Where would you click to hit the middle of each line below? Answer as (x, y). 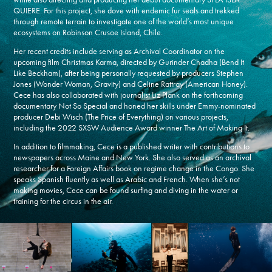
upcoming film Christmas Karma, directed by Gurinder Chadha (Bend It (129, 62)
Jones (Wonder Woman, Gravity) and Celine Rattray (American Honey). (131, 84)
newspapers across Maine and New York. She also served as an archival (133, 157)
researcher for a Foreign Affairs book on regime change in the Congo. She (134, 168)
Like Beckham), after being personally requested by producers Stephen (129, 73)
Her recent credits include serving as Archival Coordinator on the (119, 51)
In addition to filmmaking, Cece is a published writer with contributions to (132, 146)
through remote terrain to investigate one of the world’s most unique (124, 21)
